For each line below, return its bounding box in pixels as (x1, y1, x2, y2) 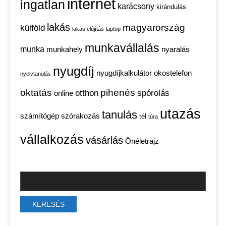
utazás (160, 106, 201, 122)
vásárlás (86, 135, 123, 146)
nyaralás (161, 45, 190, 54)
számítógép (20, 112, 59, 121)
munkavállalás (85, 41, 159, 55)
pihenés (100, 87, 135, 98)
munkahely (46, 45, 83, 54)
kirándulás (156, 3, 186, 11)
